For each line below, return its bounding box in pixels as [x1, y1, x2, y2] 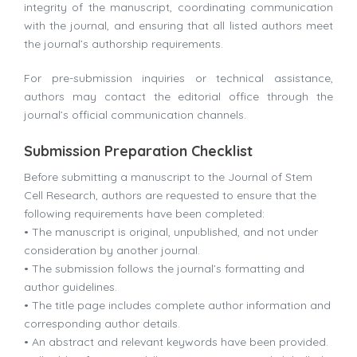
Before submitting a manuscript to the [24, 170, 228, 185]
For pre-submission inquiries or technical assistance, [24, 71, 333, 86]
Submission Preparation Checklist [24, 142, 253, 161]
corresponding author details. [24, 316, 180, 331]
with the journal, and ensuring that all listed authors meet [24, 18, 333, 33]
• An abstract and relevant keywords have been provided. [24, 335, 328, 350]
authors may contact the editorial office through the [24, 89, 333, 104]
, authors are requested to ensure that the [96, 188, 316, 203]
